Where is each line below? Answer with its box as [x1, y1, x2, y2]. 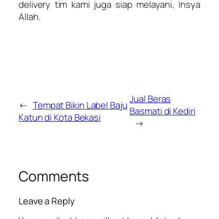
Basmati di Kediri [130, 105, 196, 118]
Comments [19, 167, 89, 186]
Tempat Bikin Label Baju [32, 98, 128, 111]
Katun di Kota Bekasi [19, 110, 101, 124]
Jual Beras [130, 92, 171, 106]
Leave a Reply [19, 194, 75, 207]
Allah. [19, 10, 41, 23]
